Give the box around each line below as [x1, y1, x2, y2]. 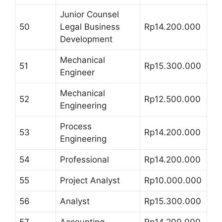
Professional [60, 155, 109, 165]
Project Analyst [60, 175, 120, 185]
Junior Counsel [60, 9, 119, 19]
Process [60, 121, 92, 131]
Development [60, 34, 112, 44]
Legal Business [60, 22, 120, 32]
